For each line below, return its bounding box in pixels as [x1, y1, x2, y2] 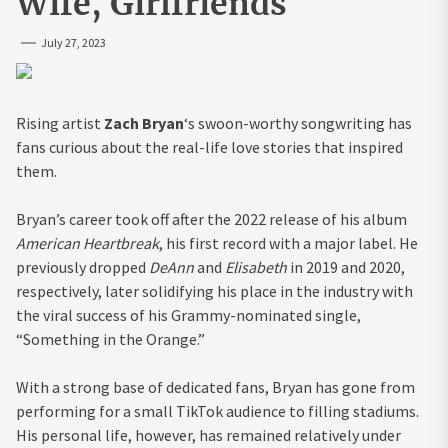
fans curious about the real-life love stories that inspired [16, 136, 403, 157]
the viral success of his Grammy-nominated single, [16, 304, 361, 325]
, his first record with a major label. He [159, 232, 418, 253]
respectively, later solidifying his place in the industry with [16, 280, 413, 301]
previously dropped [16, 256, 149, 277]
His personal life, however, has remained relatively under [16, 424, 401, 445]
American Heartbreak [16, 232, 159, 253]
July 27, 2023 [41, 34, 106, 50]
